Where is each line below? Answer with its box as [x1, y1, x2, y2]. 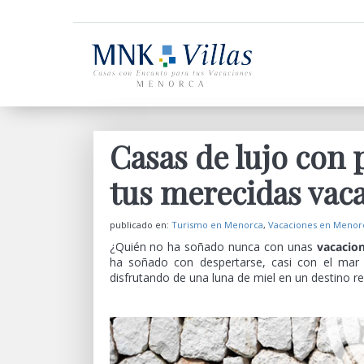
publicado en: [109, 219, 171, 231]
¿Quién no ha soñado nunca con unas [109, 239, 318, 254]
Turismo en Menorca [171, 219, 263, 231]
